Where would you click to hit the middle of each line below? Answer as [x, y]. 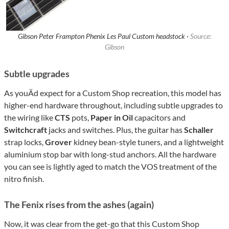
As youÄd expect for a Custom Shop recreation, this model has [113, 93]
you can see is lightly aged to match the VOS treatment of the [110, 167]
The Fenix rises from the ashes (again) [79, 205]
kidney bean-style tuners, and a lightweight [148, 142]
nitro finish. [24, 179]
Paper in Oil [112, 118]
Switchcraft [26, 130]
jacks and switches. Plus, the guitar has [116, 130]
